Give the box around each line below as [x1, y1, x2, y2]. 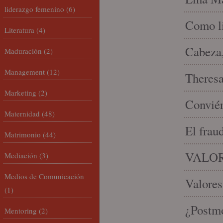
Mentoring [4, 206, 37, 216]
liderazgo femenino [4, 4, 64, 14]
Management [4, 67, 45, 77]
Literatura [4, 25, 34, 35]
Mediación [4, 150, 37, 160]
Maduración [4, 46, 42, 56]
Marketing [4, 88, 36, 98]
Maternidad [4, 109, 40, 118]
